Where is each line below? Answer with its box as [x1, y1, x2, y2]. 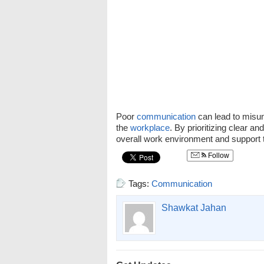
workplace [130, 123, 170, 133]
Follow [206, 151, 229, 160]
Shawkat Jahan [161, 203, 226, 213]
